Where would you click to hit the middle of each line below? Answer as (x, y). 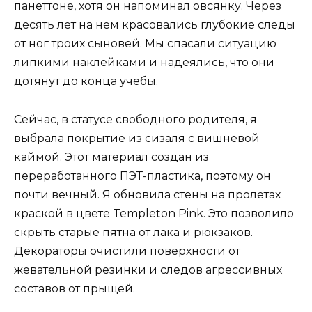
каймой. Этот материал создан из (111, 157)
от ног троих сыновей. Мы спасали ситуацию (145, 44)
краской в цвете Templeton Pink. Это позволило (154, 213)
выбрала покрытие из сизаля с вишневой (137, 138)
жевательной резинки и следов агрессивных (148, 270)
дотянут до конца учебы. (86, 81)
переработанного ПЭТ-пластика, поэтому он (142, 175)
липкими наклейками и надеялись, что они (144, 63)
